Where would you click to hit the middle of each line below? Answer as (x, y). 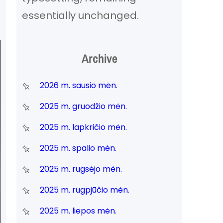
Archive (99, 58)
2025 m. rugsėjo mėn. (81, 169)
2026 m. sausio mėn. (78, 85)
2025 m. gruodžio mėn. (83, 106)
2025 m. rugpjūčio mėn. (84, 190)
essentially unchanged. (80, 15)
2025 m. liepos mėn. (78, 211)
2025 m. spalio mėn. (78, 148)
